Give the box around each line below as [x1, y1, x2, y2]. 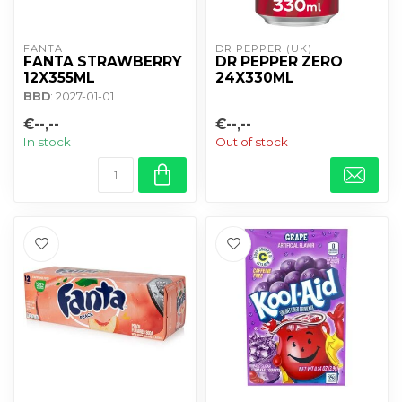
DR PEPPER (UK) [215, 41, 312, 55]
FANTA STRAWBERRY [23, 52, 181, 70]
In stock [23, 134, 71, 149]
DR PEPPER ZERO [215, 52, 343, 70]
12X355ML [23, 68, 95, 86]
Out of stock [215, 134, 288, 149]
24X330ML [215, 68, 294, 86]
